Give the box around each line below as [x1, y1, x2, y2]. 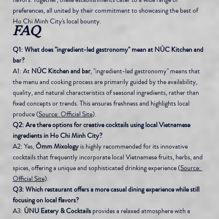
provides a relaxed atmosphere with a [90, 206, 192, 216]
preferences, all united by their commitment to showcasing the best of [12, 5, 199, 15]
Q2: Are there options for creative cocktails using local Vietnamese [12, 120, 192, 130]
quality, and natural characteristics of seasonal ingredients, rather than [12, 88, 200, 97]
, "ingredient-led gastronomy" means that [90, 66, 201, 76]
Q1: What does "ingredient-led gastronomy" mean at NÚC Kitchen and [12, 44, 205, 54]
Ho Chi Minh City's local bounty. [12, 16, 101, 26]
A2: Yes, [12, 141, 36, 151]
